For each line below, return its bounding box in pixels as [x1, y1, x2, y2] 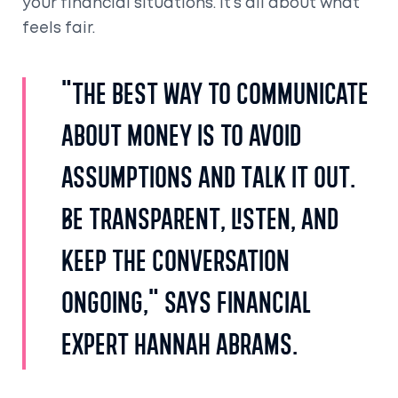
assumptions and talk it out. [61, 168, 355, 194]
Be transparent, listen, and [61, 210, 338, 235]
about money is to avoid [61, 126, 301, 152]
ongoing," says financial [61, 293, 311, 319]
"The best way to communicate [61, 84, 369, 110]
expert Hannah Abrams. [61, 335, 298, 361]
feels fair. [22, 21, 95, 36]
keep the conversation [61, 251, 290, 277]
